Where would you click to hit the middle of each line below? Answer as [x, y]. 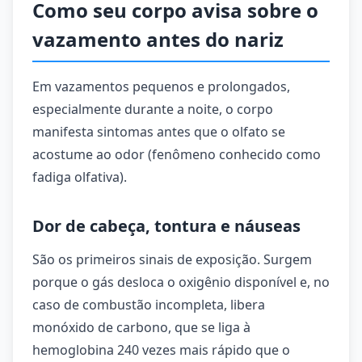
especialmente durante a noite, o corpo [153, 109]
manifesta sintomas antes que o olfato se [159, 132]
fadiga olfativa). [80, 177]
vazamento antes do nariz [158, 39]
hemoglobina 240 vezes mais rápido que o [161, 350]
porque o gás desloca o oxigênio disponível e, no [181, 282]
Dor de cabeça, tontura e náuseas [166, 226]
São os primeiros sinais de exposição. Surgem [172, 259]
